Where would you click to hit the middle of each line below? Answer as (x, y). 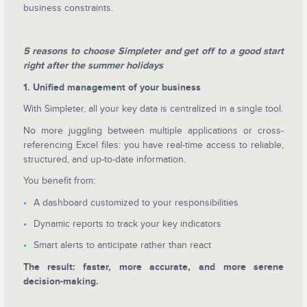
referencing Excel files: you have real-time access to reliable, (153, 145)
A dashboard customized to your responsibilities (136, 203)
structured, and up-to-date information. (104, 159)
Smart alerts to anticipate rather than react (122, 245)
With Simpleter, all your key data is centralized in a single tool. (153, 109)
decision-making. (61, 282)
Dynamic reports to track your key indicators (127, 224)
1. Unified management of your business (112, 87)
